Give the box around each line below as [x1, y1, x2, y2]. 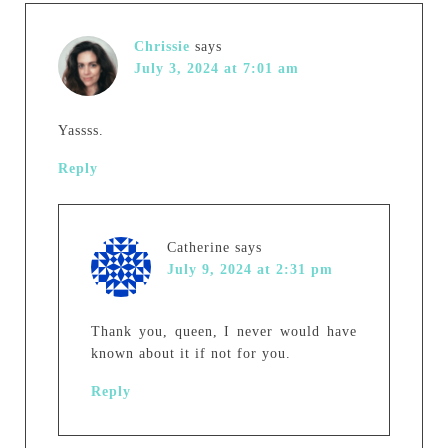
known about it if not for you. [90, 346, 291, 361]
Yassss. [57, 123, 104, 138]
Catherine [166, 240, 230, 255]
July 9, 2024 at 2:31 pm [166, 262, 333, 277]
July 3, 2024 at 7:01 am [133, 61, 299, 76]
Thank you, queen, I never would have [90, 324, 358, 339]
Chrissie [133, 39, 190, 54]
